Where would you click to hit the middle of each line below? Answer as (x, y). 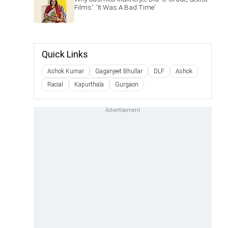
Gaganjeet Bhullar (119, 71)
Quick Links (65, 54)
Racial (55, 84)
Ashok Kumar (66, 71)
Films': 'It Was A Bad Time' (115, 7)
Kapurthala (89, 84)
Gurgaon (127, 84)
